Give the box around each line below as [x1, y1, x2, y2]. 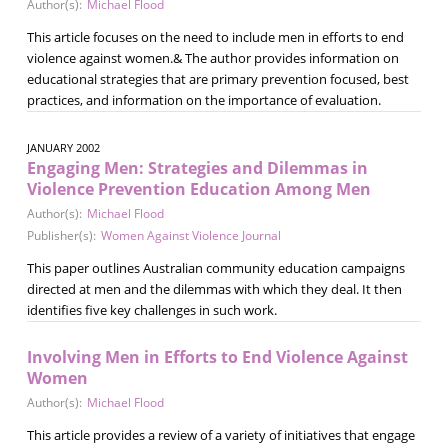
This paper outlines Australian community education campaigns [26, 258, 405, 277]
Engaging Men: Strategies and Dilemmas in [26, 156, 368, 179]
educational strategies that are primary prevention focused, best [26, 69, 409, 88]
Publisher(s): [26, 226, 96, 244]
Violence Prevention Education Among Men [26, 177, 371, 200]
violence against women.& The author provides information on [26, 48, 399, 67]
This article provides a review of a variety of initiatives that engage [26, 425, 415, 444]
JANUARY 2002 [26, 139, 100, 155]
